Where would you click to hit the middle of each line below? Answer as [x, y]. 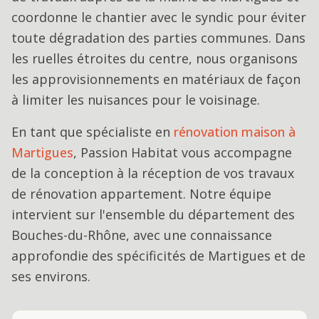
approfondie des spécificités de [110, 256]
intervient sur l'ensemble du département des [153, 214]
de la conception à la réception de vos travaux [153, 173]
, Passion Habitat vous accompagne [183, 152]
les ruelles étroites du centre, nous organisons [155, 58]
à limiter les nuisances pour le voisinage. [136, 100]
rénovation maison [229, 132]
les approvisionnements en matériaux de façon [156, 79]
